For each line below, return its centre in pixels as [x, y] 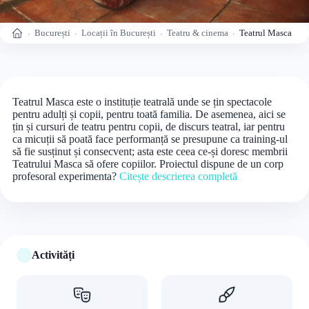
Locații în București [119, 33]
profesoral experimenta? [66, 176]
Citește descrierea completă [178, 176]
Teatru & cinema [198, 33]
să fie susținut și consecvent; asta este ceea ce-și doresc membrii [150, 151]
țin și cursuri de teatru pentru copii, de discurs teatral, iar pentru [149, 127]
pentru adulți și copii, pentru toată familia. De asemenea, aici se [149, 114]
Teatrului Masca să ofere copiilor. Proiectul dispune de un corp [148, 164]
